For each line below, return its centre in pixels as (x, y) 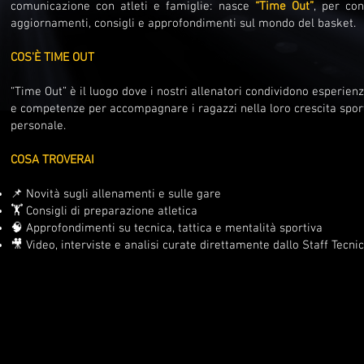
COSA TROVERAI (54, 160)
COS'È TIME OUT (52, 58)
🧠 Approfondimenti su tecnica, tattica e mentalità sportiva (167, 228)
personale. (38, 126)
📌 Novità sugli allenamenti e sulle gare (116, 194)
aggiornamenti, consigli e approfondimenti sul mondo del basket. (183, 24)
